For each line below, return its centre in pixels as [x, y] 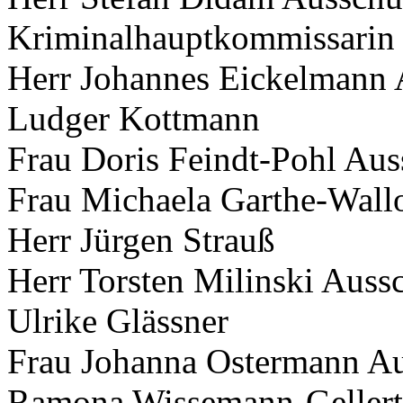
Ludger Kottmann [134, 118]
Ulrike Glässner [118, 321]
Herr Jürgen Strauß [141, 240]
